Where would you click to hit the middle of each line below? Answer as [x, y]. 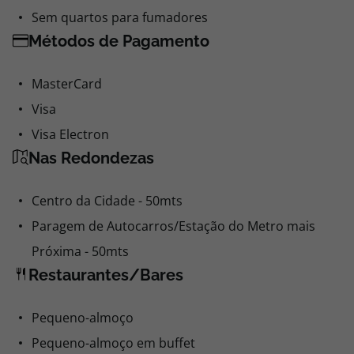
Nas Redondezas [91, 158]
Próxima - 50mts [80, 251]
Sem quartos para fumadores [120, 17]
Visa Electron [70, 134]
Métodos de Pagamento [119, 41]
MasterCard [67, 84]
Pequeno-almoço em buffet [113, 343]
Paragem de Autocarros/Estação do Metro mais [173, 226]
